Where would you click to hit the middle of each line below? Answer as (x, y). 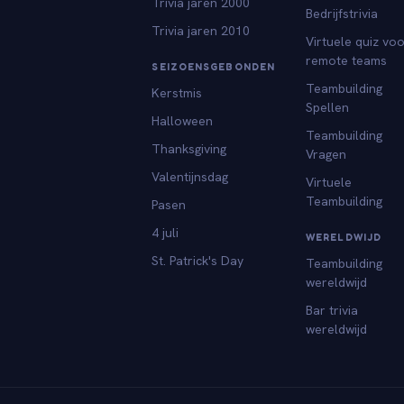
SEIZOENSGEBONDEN (214, 66)
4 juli (165, 232)
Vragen (326, 154)
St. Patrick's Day (198, 260)
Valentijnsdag (190, 176)
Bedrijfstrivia (342, 13)
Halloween (183, 120)
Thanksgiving (189, 148)
